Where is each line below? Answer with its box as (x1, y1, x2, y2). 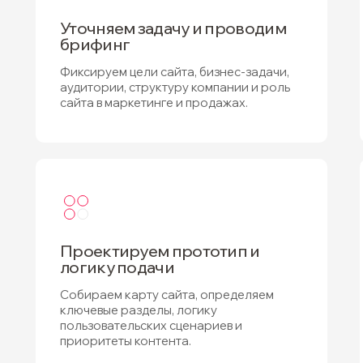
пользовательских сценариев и (60, 318, 242, 333)
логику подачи (60, 257, 174, 277)
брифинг (60, 34, 130, 54)
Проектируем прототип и (60, 241, 260, 261)
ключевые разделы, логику (60, 302, 217, 318)
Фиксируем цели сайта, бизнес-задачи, (60, 64, 289, 79)
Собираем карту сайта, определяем (60, 287, 274, 302)
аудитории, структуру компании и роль (60, 79, 290, 95)
